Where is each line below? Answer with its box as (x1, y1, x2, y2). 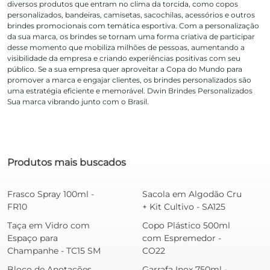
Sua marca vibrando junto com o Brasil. (7, 97, 149, 107)
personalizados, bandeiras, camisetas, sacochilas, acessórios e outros (7, 10, 255, 20)
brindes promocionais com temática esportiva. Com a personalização (7, 21, 259, 31)
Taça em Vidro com (7, 220, 90, 231)
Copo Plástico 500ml (142, 220, 230, 231)
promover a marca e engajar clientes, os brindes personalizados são (7, 75, 251, 85)
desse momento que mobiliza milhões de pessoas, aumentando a (7, 43, 245, 52)
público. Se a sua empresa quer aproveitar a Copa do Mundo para (7, 64, 242, 74)
